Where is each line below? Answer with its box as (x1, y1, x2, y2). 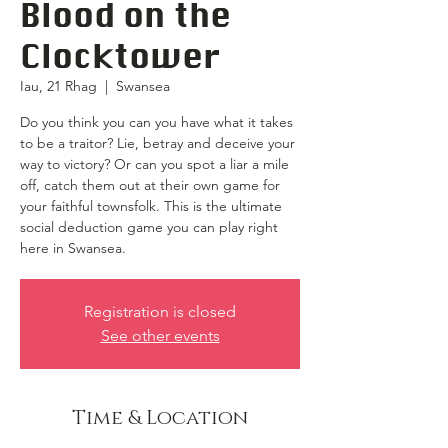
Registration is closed (84, 302, 236, 321)
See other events (100, 326, 220, 345)
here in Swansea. (20, 239, 126, 257)
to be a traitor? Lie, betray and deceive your (20, 134, 295, 152)
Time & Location (72, 405, 248, 431)
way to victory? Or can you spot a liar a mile (20, 155, 289, 173)
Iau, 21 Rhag (20, 77, 97, 95)
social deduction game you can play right (20, 218, 278, 236)
